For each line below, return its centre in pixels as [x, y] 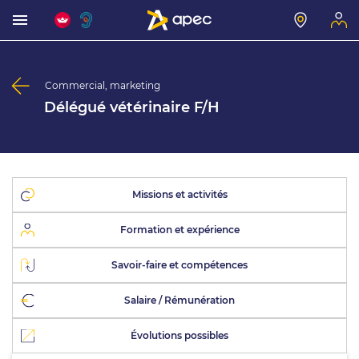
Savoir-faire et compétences [179, 265]
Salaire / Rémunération [179, 300]
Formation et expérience [179, 230]
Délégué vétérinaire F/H [132, 107]
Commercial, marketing [103, 85]
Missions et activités [179, 194]
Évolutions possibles [179, 335]
